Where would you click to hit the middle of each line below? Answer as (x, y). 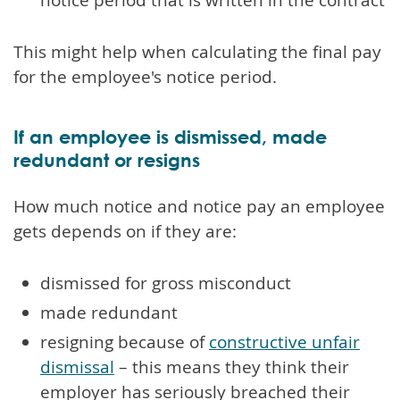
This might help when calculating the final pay (197, 51)
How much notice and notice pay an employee (199, 206)
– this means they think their (232, 367)
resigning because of (125, 342)
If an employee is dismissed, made (170, 136)
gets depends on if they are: (125, 231)
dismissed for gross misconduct (166, 283)
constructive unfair (284, 342)
